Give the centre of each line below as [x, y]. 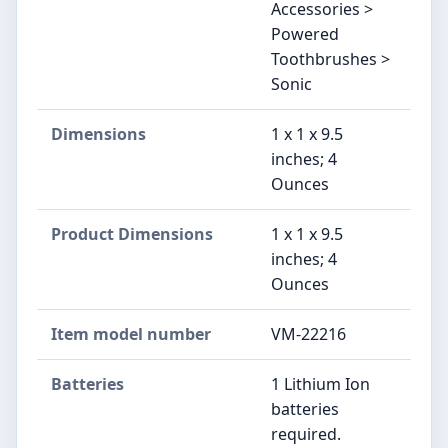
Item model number [131, 333]
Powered [305, 33]
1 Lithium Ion [320, 383]
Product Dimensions [132, 233]
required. [306, 433]
